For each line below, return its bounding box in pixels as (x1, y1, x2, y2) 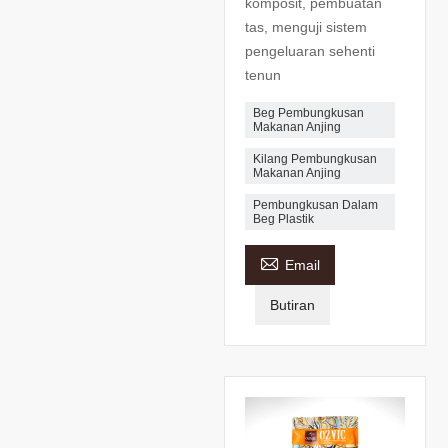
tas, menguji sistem (245, 19, 367, 36)
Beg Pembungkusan (253, 106, 364, 121)
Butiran (270, 297, 315, 314)
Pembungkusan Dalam (253, 198, 378, 213)
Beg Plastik (253, 212, 314, 227)
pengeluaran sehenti (245, 43, 375, 60)
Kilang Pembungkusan (253, 152, 377, 167)
